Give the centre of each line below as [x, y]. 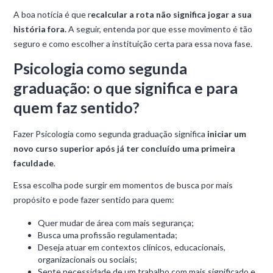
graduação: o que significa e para [126, 88]
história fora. [40, 29]
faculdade [34, 163]
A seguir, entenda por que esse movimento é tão [160, 29]
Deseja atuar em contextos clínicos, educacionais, [132, 247]
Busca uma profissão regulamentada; [108, 235]
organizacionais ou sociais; [88, 259]
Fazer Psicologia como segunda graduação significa [110, 134]
